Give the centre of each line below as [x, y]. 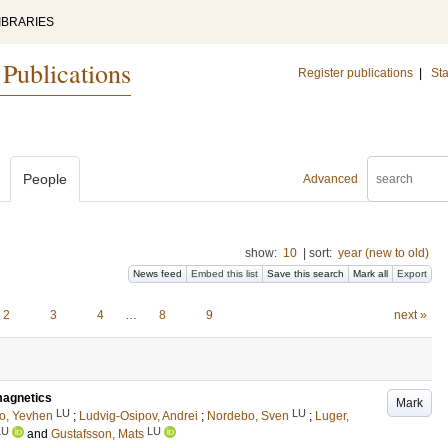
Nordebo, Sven [248, 416]
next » [410, 315]
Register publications [355, 73]
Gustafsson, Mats [97, 434]
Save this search [305, 273]
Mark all [370, 273]
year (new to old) [383, 253]
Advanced [330, 179]
